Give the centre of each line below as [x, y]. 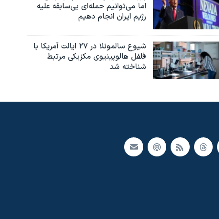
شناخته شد [128, 67]
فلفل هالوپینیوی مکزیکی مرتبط [96, 56]
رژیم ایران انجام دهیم [112, 17]
